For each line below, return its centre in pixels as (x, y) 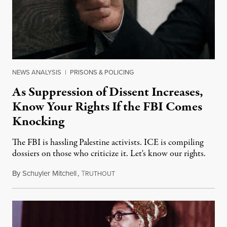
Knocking (38, 122)
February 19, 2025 (143, 174)
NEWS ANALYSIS (37, 72)
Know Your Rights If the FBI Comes (107, 107)
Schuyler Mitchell (49, 173)
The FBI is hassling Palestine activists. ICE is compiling (108, 143)
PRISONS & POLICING (102, 72)
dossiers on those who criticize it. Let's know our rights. (109, 154)
